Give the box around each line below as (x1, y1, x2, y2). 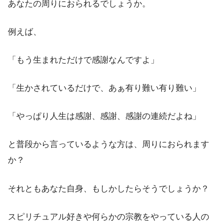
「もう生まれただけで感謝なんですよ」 (8, 55, 159, 65)
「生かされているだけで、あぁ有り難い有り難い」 (8, 83, 201, 93)
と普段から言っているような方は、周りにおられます (8, 140, 209, 149)
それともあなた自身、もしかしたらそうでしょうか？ (8, 184, 209, 193)
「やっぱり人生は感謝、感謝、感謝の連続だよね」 (8, 111, 201, 121)
